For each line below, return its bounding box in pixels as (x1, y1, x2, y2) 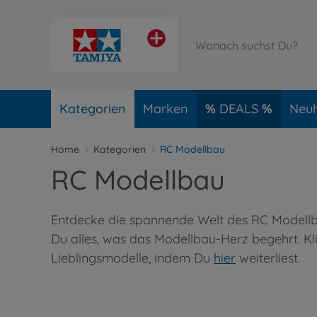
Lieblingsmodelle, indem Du (51, 250, 214, 266)
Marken (143, 100, 188, 117)
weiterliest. (236, 250, 300, 266)
